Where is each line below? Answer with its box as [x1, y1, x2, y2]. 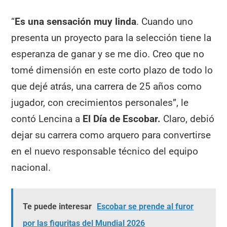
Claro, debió [161, 113, 215, 125]
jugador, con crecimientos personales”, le [11, 97, 189, 109]
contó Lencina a [11, 113, 83, 125]
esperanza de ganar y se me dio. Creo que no [11, 48, 205, 60]
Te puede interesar [23, 202, 92, 212]
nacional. [11, 162, 51, 174]
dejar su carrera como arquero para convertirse [11, 129, 211, 141]
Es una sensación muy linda [15, 16, 137, 28]
